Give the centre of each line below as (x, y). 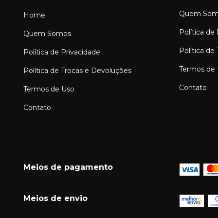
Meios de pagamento (68, 167)
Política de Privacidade (62, 52)
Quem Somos (47, 33)
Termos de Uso (49, 89)
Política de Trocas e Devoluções (77, 70)
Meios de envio (55, 199)
